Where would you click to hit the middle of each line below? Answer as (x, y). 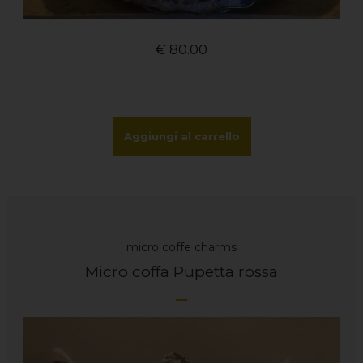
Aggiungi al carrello (181, 137)
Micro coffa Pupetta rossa (181, 272)
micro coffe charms (181, 248)
